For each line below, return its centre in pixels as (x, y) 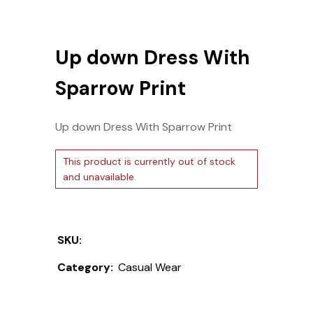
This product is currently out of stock (149, 161)
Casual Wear (150, 267)
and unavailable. (100, 176)
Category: (85, 267)
